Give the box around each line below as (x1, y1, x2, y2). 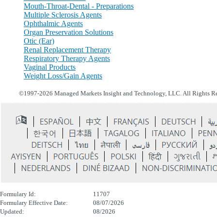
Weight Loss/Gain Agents (24, 72, 102, 80)
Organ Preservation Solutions (24, 28, 113, 37)
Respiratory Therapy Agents (24, 54, 110, 63)
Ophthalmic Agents (24, 19, 83, 28)
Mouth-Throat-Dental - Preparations (24, 2, 134, 11)
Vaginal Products (24, 63, 76, 72)
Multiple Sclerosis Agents (24, 11, 102, 19)
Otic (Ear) (24, 37, 54, 46)
